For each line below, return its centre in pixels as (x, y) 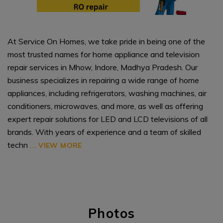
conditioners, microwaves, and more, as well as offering (105, 106)
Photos (111, 213)
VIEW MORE (59, 145)
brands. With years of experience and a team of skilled (104, 132)
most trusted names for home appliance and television (104, 54)
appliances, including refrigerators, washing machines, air (107, 93)
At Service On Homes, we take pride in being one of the (106, 41)
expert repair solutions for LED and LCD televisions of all (108, 119)
